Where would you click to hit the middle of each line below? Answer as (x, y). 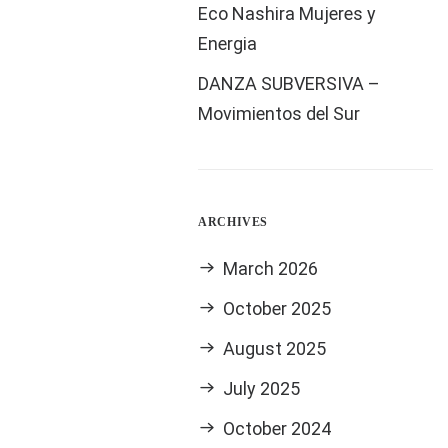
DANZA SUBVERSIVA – (289, 83)
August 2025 (275, 348)
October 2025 (277, 308)
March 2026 (271, 268)
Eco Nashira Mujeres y (287, 13)
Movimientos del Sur (279, 113)
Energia (228, 43)
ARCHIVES (233, 222)
